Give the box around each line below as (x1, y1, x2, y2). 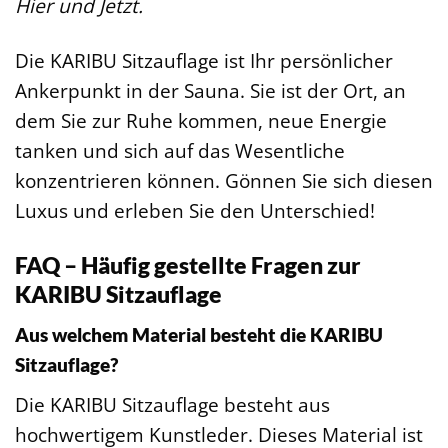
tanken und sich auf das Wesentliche (15, 136, 345, 164)
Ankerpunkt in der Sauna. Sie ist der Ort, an (15, 76, 406, 104)
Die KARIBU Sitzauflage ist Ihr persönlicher (15, 46, 393, 74)
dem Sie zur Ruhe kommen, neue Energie (15, 106, 387, 134)
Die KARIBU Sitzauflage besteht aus (15, 390, 330, 418)
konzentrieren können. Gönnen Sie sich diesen (15, 166, 433, 194)
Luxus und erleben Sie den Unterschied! (15, 196, 375, 224)
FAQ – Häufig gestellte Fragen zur (15, 250, 361, 279)
